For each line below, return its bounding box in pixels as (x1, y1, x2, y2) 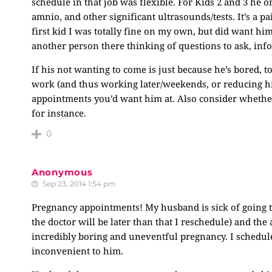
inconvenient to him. (32, 245, 123, 257)
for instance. (32, 107, 86, 119)
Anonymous (32, 166, 93, 178)
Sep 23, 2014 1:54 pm (41, 179, 116, 188)
